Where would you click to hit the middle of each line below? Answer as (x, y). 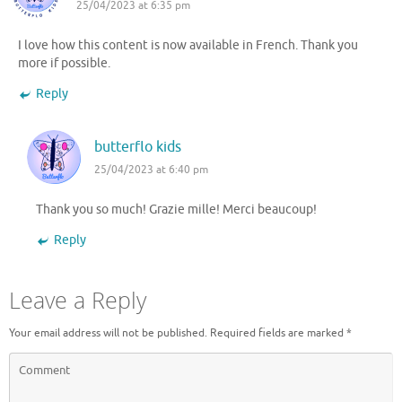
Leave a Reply (78, 299)
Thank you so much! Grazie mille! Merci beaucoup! (176, 210)
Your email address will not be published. (108, 332)
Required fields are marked (278, 332)
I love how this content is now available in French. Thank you (188, 46)
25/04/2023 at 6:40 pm (151, 170)
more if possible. (64, 64)
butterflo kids (138, 147)
